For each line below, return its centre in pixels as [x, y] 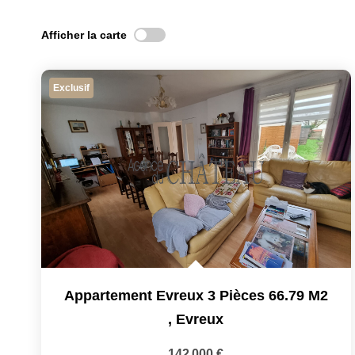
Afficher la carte [84, 34]
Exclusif [71, 88]
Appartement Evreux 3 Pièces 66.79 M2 [196, 296]
